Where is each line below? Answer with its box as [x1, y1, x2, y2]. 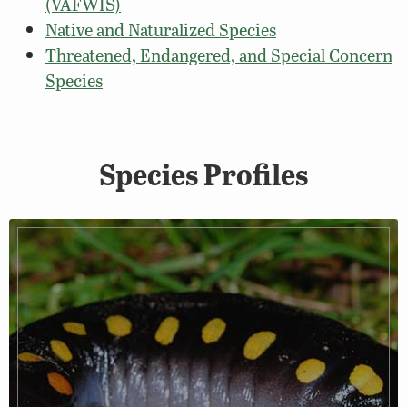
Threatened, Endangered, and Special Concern [45, 42, 392, 67]
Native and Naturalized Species [45, 16, 276, 42]
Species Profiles [99, 154, 308, 195]
